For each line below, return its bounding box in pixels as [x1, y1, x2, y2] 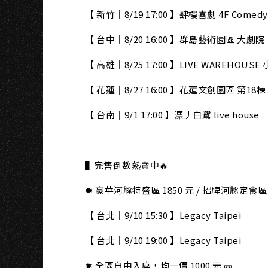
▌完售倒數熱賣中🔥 [85, 159, 169, 171]
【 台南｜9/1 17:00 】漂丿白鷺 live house [85, 108, 260, 121]
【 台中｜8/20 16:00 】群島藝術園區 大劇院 [85, 33, 265, 45]
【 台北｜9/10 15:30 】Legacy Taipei [85, 209, 241, 221]
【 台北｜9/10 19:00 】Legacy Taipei [85, 234, 241, 246]
